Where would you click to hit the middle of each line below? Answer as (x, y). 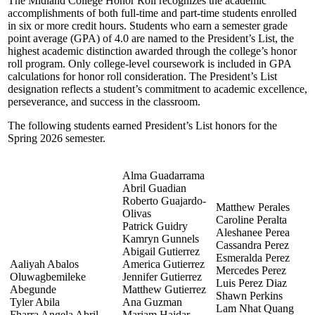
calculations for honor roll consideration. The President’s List (142, 76)
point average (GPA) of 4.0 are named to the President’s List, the (151, 38)
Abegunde (33, 289)
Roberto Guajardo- (164, 200)
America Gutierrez (163, 264)
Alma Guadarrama (163, 175)
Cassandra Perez (252, 245)
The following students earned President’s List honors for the (142, 125)
